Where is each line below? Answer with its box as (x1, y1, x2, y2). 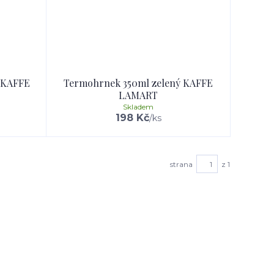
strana (170, 159, 193, 169)
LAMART (119, 89, 158, 102)
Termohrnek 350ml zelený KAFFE (64, 76, 213, 89)
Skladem (123, 102, 154, 111)
